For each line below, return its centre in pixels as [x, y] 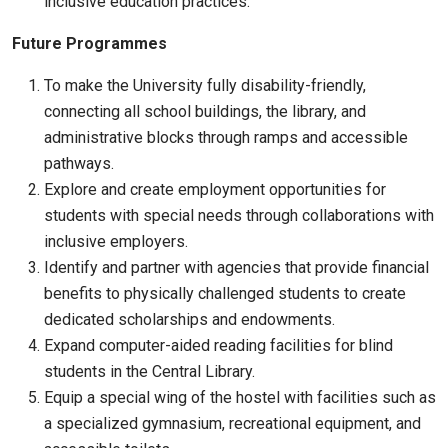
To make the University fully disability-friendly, [205, 85]
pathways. [79, 163]
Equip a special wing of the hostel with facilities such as [240, 397]
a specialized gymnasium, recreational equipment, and [232, 423]
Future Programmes [89, 43]
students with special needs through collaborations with [239, 215]
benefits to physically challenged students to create [225, 293]
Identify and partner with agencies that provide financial [236, 267]
